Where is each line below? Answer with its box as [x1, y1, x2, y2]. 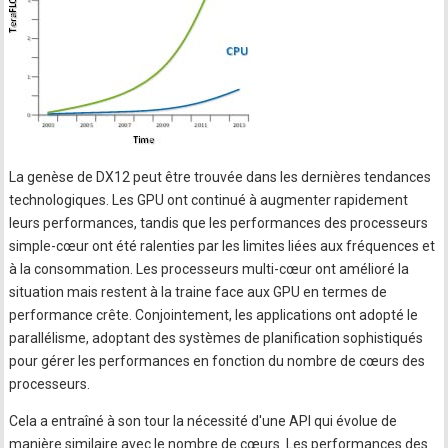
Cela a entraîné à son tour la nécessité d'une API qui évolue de [9, 413, 398, 429]
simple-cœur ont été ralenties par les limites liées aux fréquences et [9, 238, 436, 254]
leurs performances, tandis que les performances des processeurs [9, 215, 429, 231]
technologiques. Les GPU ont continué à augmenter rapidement [9, 192, 409, 208]
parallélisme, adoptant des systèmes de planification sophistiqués [9, 330, 424, 346]
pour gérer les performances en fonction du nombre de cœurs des [9, 353, 426, 369]
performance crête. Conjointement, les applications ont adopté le [9, 307, 419, 323]
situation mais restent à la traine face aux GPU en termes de [9, 284, 388, 300]
